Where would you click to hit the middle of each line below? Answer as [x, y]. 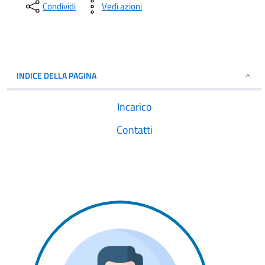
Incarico [135, 107]
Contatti [135, 130]
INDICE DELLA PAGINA [56, 75]
